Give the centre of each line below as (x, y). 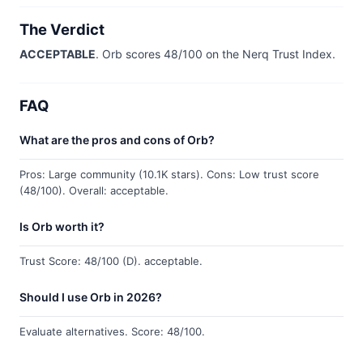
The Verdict (62, 29)
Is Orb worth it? (62, 226)
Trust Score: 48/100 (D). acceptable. (111, 261)
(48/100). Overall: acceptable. (94, 190)
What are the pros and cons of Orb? (117, 140)
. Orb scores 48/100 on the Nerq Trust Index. (216, 54)
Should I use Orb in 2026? (91, 297)
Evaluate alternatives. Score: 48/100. (112, 331)
